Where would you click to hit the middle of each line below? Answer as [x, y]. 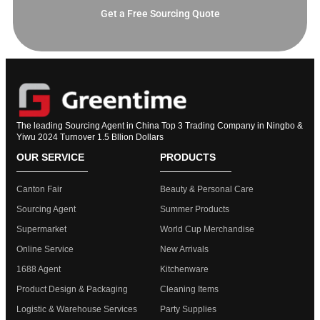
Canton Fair [39, 189]
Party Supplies [188, 309]
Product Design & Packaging [72, 289]
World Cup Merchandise [207, 229]
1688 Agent [39, 269]
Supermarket [41, 229]
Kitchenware [184, 269]
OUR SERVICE [50, 157]
